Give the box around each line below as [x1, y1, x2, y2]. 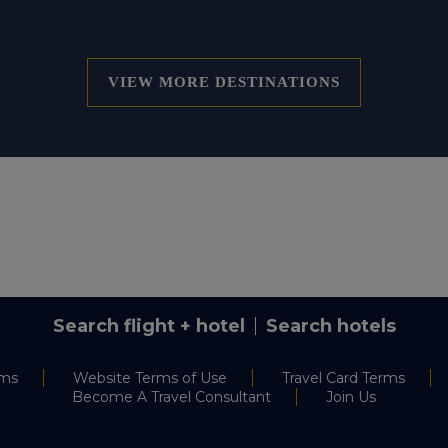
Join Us [326, 388, 376, 407]
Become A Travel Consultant [72, 388, 271, 407]
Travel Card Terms [281, 369, 405, 388]
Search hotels [265, 314, 396, 337]
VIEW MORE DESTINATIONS [108, 73, 340, 90]
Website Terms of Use [72, 369, 227, 388]
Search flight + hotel [52, 314, 245, 337]
